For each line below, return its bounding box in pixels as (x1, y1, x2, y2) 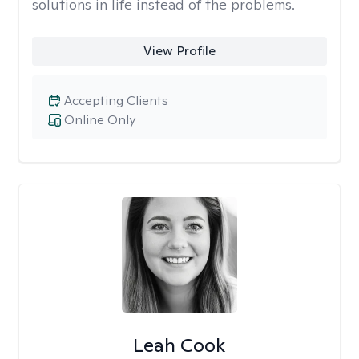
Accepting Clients (64, 92, 168, 109)
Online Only (64, 111, 135, 128)
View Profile (143, 42, 216, 59)
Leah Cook (133, 333, 226, 357)
